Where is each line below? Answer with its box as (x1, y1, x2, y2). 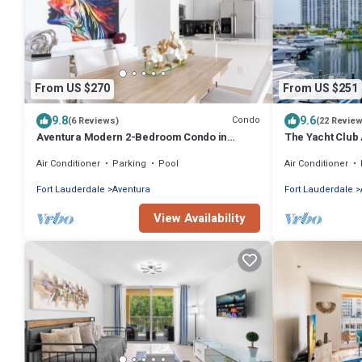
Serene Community (36, 143, 131, 159)
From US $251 (283, 80, 358, 98)
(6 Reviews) (68, 113, 119, 128)
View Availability (154, 208, 246, 227)
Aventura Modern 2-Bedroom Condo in (36, 128, 228, 145)
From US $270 (35, 80, 110, 98)
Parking (112, 156, 146, 170)
